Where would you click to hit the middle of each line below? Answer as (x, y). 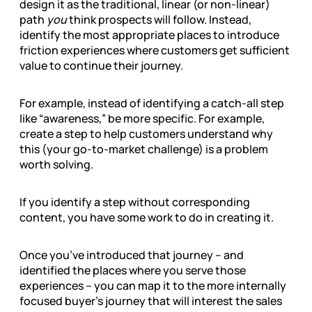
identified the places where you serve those (133, 270)
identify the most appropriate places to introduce (149, 34)
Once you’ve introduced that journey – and (132, 255)
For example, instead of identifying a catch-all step (152, 103)
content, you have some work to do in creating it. (147, 217)
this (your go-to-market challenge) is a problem (144, 149)
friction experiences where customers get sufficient (155, 50)
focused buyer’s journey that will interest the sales (151, 301)
